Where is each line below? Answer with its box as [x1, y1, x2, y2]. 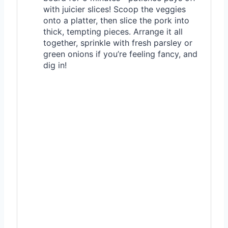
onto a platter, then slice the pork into [43, 15, 189, 26]
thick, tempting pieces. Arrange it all [43, 26, 183, 37]
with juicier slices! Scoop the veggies [43, 4, 186, 15]
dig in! [43, 60, 67, 71]
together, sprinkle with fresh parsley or [43, 38, 192, 48]
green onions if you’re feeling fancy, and [43, 49, 197, 60]
